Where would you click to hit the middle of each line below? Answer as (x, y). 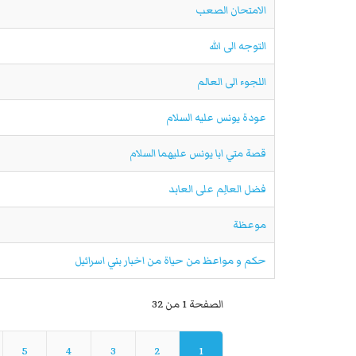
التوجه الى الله (238, 46)
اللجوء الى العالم (232, 82)
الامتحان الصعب (231, 10)
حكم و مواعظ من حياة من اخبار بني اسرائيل (170, 261)
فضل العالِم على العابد (217, 189)
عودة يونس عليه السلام (216, 118)
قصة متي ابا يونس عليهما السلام (198, 153)
